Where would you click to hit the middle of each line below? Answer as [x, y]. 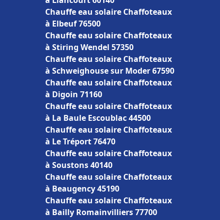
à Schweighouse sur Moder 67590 [110, 71]
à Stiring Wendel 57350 [89, 47]
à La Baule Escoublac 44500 [98, 118]
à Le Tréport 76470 [80, 141]
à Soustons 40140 [79, 165]
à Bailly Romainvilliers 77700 [101, 212]
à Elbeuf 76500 [73, 24]
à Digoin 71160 [74, 94]
